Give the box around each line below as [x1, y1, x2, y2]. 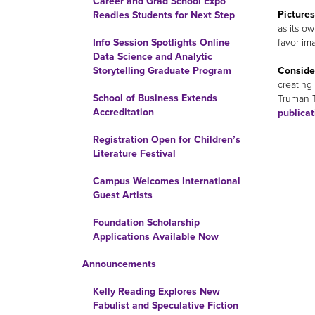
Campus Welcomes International [93, 175, 240, 187]
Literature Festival [93, 148, 176, 160]
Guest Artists [93, 189, 153, 201]
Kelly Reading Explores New [93, 285, 220, 297]
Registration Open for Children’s [93, 134, 240, 146]
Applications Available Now [93, 231, 219, 243]
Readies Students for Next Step [93, 9, 235, 21]
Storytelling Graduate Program [93, 65, 231, 77]
